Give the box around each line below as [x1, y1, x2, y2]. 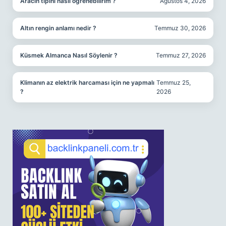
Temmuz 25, [156, 79, 191, 86]
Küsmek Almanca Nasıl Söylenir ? [20, 51, 118, 59]
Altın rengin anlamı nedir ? [20, 24, 96, 32]
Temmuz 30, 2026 [154, 24, 206, 32]
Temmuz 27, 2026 [156, 51, 206, 59]
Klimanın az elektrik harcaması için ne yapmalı [20, 79, 154, 86]
